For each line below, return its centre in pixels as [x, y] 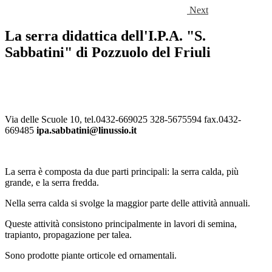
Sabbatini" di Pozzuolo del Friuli [108, 53]
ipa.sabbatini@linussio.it [87, 131]
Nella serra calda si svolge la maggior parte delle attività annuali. [127, 203]
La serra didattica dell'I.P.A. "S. [105, 36]
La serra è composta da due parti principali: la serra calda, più [122, 172]
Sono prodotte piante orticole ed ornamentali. [91, 256]
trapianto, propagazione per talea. [68, 235]
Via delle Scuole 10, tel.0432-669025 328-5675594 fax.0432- [123, 120]
